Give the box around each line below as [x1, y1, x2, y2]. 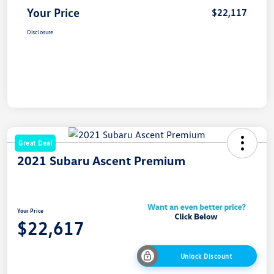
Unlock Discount [180, 251, 232, 260]
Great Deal [18, 138, 52, 147]
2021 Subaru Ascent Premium [17, 152, 185, 168]
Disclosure [27, 28, 53, 35]
